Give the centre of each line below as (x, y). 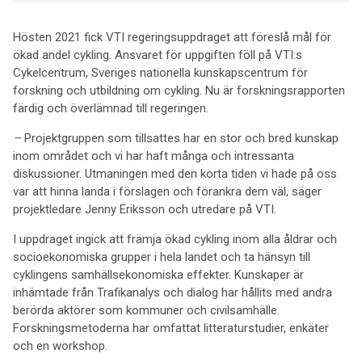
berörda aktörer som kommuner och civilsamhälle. (146, 310)
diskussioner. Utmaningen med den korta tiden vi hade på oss (175, 174)
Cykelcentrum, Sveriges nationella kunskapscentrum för (160, 73)
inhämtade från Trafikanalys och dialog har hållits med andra (173, 293)
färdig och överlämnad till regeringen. (111, 108)
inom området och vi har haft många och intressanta (154, 156)
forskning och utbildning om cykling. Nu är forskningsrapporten (179, 90)
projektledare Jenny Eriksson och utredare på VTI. (145, 209)
